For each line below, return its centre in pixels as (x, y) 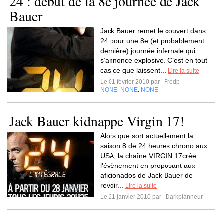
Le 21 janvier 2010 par (132, 197)
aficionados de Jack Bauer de (146, 175)
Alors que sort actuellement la (147, 136)
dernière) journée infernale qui (148, 51)
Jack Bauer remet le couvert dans (153, 31)
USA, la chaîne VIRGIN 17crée (148, 156)
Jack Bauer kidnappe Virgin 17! (97, 121)
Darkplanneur (183, 197)
